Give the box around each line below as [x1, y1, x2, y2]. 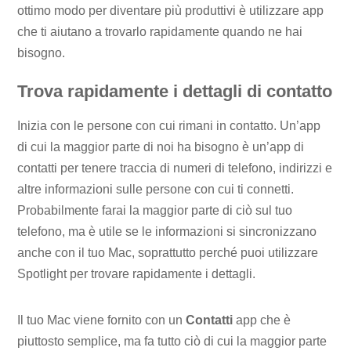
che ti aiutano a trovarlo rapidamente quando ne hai [17, 25, 303, 39]
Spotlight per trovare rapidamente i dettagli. [17, 266, 256, 280]
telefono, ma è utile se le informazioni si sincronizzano [17, 224, 317, 238]
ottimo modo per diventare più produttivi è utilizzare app [17, 4, 324, 18]
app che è [233, 313, 291, 327]
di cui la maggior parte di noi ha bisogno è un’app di [17, 139, 305, 154]
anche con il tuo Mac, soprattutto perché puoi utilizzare [17, 245, 319, 259]
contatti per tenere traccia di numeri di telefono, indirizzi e [17, 161, 333, 175]
